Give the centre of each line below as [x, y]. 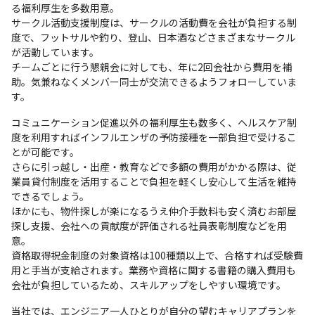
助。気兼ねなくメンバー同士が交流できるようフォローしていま [154, 81]
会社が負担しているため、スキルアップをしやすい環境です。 [149, 284]
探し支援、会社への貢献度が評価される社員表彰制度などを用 [149, 225]
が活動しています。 [55, 52]
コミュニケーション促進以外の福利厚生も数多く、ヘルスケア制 [154, 122]
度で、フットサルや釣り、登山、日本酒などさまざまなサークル [153, 37]
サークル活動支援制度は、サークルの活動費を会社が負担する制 [154, 22]
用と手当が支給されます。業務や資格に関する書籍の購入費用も [154, 270]
